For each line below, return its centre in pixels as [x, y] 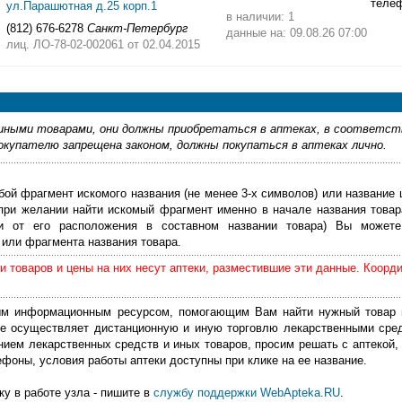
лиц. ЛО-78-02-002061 [66, 44]
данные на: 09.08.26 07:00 [296, 33]
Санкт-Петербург [137, 28]
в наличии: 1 [260, 17]
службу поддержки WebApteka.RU [247, 392]
